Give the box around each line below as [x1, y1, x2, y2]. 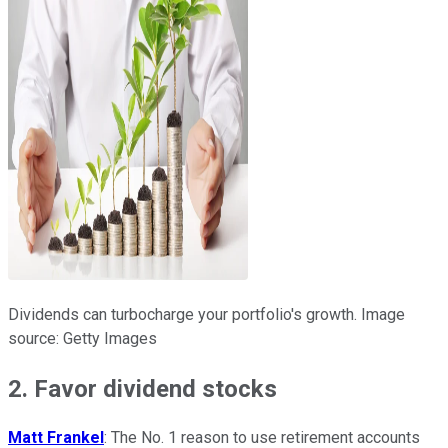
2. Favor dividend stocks [8, 374, 277, 403]
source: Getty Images [8, 328, 157, 348]
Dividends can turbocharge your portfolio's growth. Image [8, 304, 405, 324]
